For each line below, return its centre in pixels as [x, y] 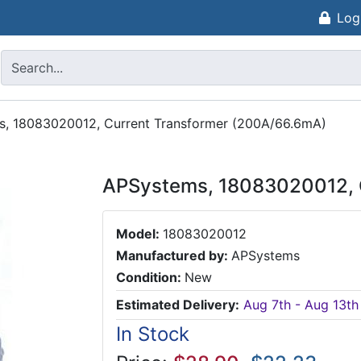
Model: [139, 234]
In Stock [153, 334]
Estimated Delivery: [178, 305]
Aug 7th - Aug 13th [301, 305]
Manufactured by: [174, 256]
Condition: [150, 278]
